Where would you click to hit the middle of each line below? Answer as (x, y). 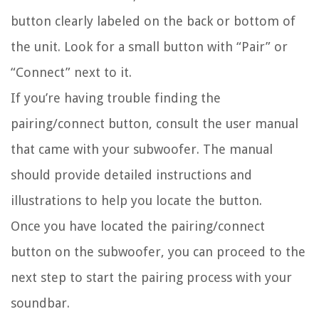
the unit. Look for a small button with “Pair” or (149, 46)
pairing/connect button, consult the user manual (155, 123)
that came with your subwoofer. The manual (142, 149)
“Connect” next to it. (71, 72)
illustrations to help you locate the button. (136, 200)
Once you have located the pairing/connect (138, 226)
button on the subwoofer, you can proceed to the (158, 251)
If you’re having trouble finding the (116, 98)
